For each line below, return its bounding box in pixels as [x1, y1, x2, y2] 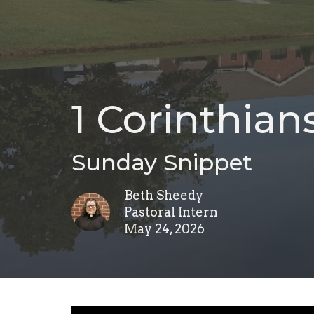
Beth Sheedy [124, 187, 203, 203]
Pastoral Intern [124, 204, 218, 219]
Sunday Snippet [71, 148, 252, 176]
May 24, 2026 [124, 221, 205, 236]
